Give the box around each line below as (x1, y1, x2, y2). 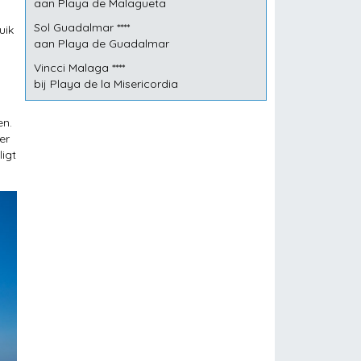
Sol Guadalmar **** (34, 20, 130, 35)
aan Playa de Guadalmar (34, 36, 169, 51)
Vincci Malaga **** (34, 60, 125, 75)
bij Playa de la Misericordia (34, 77, 178, 91)
